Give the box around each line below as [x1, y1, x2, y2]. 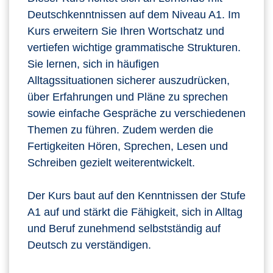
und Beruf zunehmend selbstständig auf [27, 222, 221, 235]
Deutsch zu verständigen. [27, 238, 151, 251]
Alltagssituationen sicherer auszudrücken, [27, 74, 230, 87]
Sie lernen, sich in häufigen [27, 57, 159, 70]
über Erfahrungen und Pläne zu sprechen [27, 90, 228, 103]
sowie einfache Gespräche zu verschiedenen [27, 107, 246, 119]
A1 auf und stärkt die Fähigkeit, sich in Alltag [27, 205, 243, 218]
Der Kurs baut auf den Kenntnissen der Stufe [27, 189, 246, 202]
